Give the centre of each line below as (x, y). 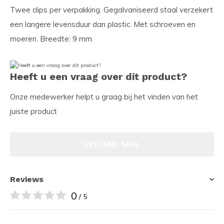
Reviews (27, 179)
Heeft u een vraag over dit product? (98, 76)
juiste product (33, 111)
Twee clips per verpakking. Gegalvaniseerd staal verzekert (111, 10)
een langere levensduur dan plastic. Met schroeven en (103, 24)
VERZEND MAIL (112, 144)
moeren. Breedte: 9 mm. (52, 39)
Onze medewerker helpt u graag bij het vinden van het (104, 96)
